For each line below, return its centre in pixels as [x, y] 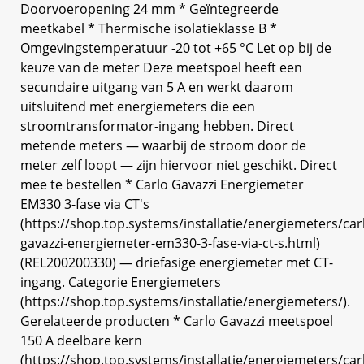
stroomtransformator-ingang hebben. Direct [157, 126]
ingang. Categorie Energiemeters [121, 282]
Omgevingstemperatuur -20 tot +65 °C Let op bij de [176, 48]
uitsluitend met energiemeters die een [138, 106]
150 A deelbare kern [81, 340]
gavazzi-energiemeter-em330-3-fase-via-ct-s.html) [170, 243]
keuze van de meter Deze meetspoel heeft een [161, 67]
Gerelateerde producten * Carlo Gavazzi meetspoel [177, 321]
